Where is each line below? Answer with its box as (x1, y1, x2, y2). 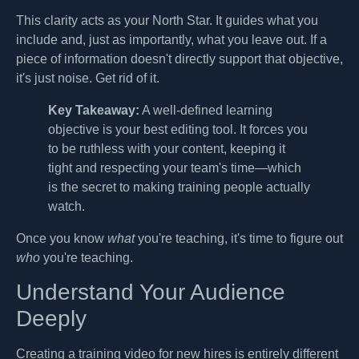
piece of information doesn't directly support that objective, (16, 51, 343, 66)
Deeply (16, 306, 87, 332)
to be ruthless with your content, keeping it (48, 141, 285, 155)
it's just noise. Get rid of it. (16, 71, 159, 85)
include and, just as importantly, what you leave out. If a (16, 32, 327, 46)
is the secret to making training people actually (48, 179, 310, 194)
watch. (48, 199, 85, 213)
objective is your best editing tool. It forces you (48, 122, 308, 136)
